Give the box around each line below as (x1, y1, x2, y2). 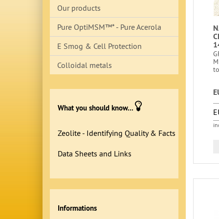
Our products (57, 3, 101, 13)
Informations (58, 203, 97, 213)
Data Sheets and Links (58, 149, 131, 158)
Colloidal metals (57, 60, 112, 70)
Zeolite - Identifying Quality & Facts (58, 128, 175, 138)
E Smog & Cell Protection (57, 41, 142, 51)
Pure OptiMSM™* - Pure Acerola (57, 22, 161, 32)
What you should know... (58, 103, 135, 112)
